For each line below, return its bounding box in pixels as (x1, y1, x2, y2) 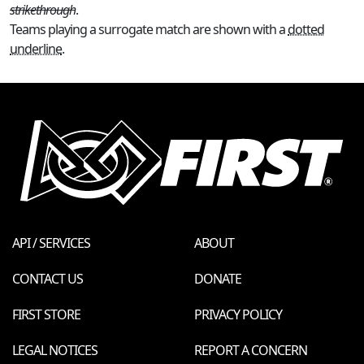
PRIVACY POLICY (194, 305, 282, 323)
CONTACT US (12, 269, 83, 288)
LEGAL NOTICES (12, 340, 97, 359)
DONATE (194, 269, 241, 288)
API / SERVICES (12, 233, 90, 252)
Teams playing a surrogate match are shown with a (10, 20, 288, 38)
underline (10, 40, 62, 58)
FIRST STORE (12, 305, 80, 323)
